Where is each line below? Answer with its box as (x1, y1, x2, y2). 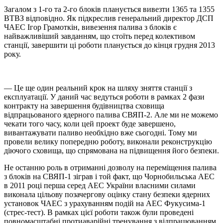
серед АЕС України (65, 181, 135, 190)
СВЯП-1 (43, 172, 71, 181)
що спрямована (66, 146, 117, 155)
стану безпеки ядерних (130, 190, 210, 199)
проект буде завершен (94, 119, 170, 128)
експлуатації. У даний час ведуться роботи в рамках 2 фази (4, 93, 205, 102)
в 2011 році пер (4, 181, 56, 190)
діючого (4, 146, 31, 155)
